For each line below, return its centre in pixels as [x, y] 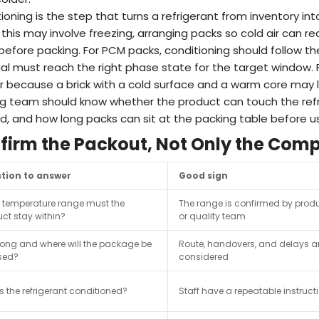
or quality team [212, 216]
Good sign [203, 176]
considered [204, 257]
